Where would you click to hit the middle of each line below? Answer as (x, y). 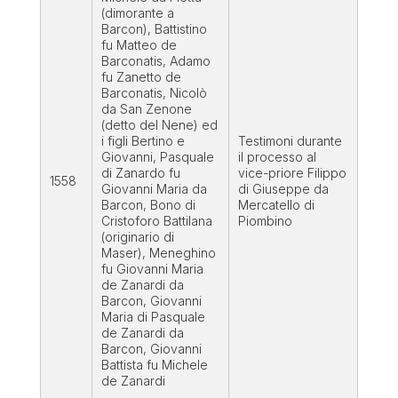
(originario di (137, 237)
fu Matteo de (139, 45)
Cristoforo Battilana (156, 221)
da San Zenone (146, 109)
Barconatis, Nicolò (154, 93)
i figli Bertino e (143, 141)
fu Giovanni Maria (152, 269)
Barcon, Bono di (148, 205)
